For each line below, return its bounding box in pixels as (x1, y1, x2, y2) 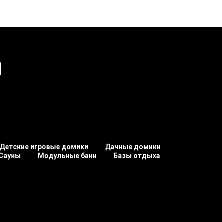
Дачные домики (105, 143, 161, 151)
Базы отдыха (113, 152, 160, 160)
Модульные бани (38, 152, 97, 160)
